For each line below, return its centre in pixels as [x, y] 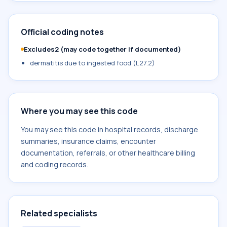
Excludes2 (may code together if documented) [102, 49]
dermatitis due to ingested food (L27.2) [92, 63]
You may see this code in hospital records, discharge [109, 129]
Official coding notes [62, 32]
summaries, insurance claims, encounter [88, 141]
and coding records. [54, 164]
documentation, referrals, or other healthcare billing [108, 153]
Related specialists [59, 213]
